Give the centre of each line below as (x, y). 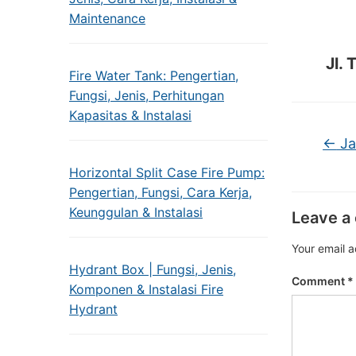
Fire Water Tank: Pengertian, (154, 75)
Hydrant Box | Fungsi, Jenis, (153, 269)
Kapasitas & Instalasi (130, 115)
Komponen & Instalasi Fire (146, 289)
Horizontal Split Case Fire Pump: (167, 172)
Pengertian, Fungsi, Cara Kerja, (161, 192)
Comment (319, 281)
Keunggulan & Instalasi (136, 212)
